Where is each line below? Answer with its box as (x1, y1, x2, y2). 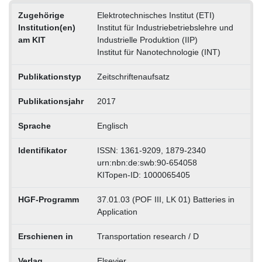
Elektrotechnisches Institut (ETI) (96, 10, 215, 20)
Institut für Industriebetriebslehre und (96, 22, 233, 32)
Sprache (18, 120, 51, 130)
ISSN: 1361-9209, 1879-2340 (96, 145, 206, 155)
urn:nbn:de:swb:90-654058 (96, 157, 197, 167)
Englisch (96, 120, 128, 130)
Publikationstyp (18, 71, 81, 81)
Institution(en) (18, 22, 75, 32)
